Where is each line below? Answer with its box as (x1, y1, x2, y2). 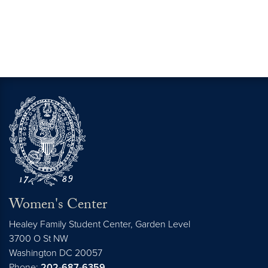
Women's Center (9, 194, 107, 219)
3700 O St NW (9, 233, 68, 245)
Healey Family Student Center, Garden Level (9, 218, 190, 231)
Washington (9, 247, 57, 260)
